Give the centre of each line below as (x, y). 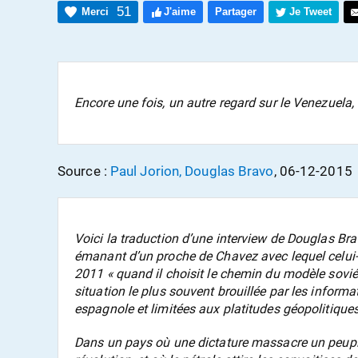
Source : (84, 171)
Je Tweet (310, 12)
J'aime (180, 12)
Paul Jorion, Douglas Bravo (192, 171)
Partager (236, 12)
